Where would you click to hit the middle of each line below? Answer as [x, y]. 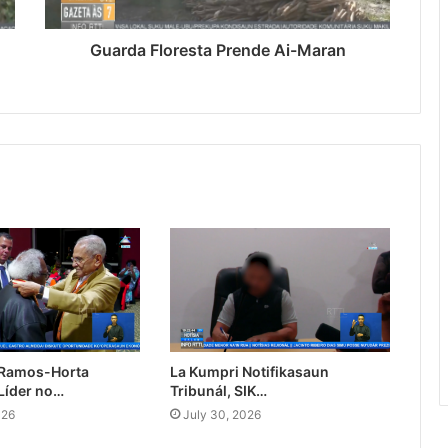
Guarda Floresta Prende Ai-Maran [217, 50]
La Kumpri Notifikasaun [249, 372]
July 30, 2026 [221, 415]
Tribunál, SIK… [218, 391]
